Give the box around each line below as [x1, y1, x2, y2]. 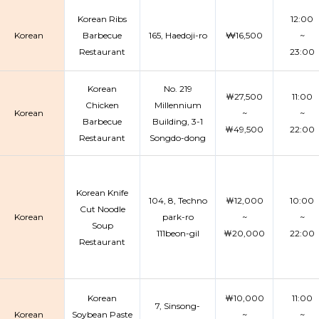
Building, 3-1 [152, 116, 203, 127]
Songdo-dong [150, 132, 206, 143]
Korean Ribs [78, 14, 127, 24]
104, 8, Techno [148, 195, 207, 206]
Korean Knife [76, 187, 128, 198]
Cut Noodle [79, 204, 125, 214]
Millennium [154, 100, 202, 110]
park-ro [162, 211, 194, 222]
